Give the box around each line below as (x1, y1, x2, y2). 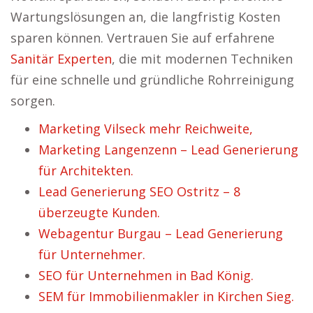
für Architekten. (38, 162, 133, 180)
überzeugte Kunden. (38, 204, 160, 221)
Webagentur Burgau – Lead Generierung (38, 225, 283, 242)
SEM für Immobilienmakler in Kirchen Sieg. (38, 288, 294, 305)
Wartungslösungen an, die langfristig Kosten (10, 8, 280, 26)
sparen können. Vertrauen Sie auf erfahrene (10, 29, 275, 47)
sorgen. (10, 92, 55, 110)
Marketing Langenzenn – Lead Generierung (38, 141, 298, 159)
